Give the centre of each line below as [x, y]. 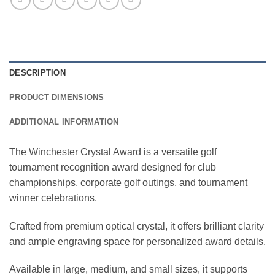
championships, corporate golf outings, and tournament [128, 182]
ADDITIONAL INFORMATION [64, 122]
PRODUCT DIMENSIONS [57, 97]
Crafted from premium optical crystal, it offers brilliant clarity [137, 226]
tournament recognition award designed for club [113, 167]
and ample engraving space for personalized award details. [137, 241]
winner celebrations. [53, 198]
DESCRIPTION [37, 72]
